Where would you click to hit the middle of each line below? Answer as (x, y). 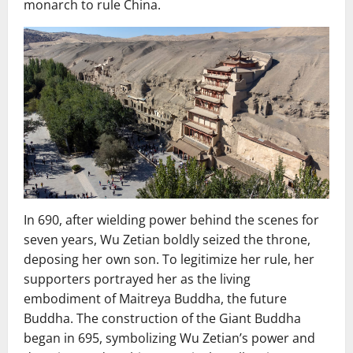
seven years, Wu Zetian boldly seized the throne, (167, 239)
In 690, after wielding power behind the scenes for (171, 219)
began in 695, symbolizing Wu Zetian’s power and (169, 338)
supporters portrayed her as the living (137, 279)
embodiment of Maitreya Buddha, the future (155, 298)
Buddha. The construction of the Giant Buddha (162, 318)
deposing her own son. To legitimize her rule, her (169, 259)
